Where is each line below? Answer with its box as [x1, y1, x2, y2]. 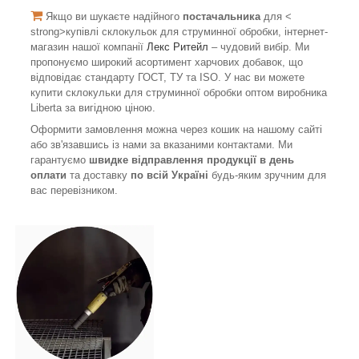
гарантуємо [30, 153, 89, 166]
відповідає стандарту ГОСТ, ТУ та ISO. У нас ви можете [30, 71, 305, 83]
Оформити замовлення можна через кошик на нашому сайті [30, 123, 322, 135]
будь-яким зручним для [208, 168, 326, 181]
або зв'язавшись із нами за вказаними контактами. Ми [30, 138, 292, 151]
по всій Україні [131, 168, 208, 181]
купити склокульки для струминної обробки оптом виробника [30, 86, 327, 99]
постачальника [183, 10, 264, 22]
